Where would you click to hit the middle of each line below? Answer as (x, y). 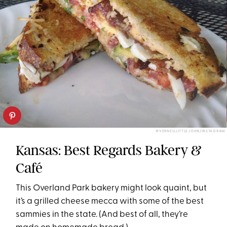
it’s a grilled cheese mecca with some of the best (110, 201)
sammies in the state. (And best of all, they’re (102, 215)
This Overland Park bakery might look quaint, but (111, 188)
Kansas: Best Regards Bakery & (109, 150)
